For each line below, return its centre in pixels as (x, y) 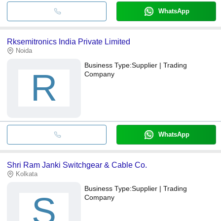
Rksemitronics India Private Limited (69, 41)
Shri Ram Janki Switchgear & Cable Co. (77, 165)
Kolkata (27, 174)
